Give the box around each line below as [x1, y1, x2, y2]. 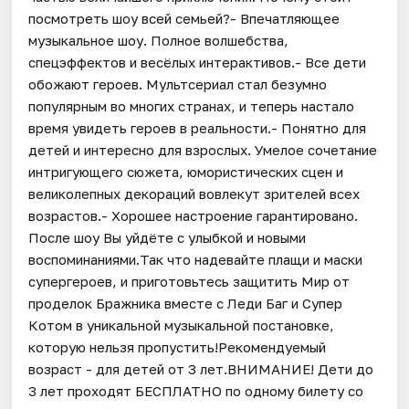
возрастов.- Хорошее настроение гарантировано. [28, 206, 359, 224]
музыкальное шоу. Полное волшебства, [28, 31, 289, 48]
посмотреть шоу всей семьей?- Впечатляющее [28, 9, 341, 26]
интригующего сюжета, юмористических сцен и [28, 163, 344, 180]
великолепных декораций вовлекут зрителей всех [28, 184, 361, 202]
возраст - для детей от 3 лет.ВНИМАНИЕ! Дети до [28, 360, 374, 377]
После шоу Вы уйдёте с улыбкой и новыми [28, 228, 307, 246]
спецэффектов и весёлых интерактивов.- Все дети [28, 53, 367, 70]
